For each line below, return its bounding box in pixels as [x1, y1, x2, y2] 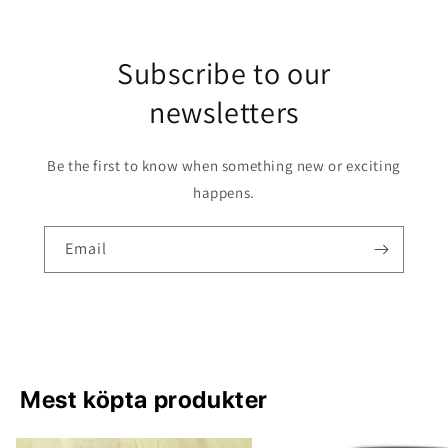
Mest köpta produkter [20, 385, 268, 414]
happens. [193, 183, 255, 202]
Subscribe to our [117, 53, 331, 93]
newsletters [149, 92, 299, 132]
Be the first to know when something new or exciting [47, 156, 401, 175]
